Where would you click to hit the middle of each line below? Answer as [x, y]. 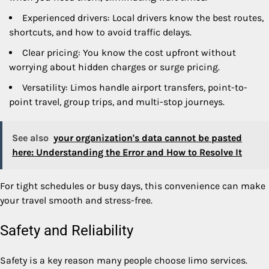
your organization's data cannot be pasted [148, 138]
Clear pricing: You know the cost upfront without [129, 53]
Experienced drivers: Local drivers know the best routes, [143, 18]
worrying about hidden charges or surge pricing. [114, 67]
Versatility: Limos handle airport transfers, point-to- [135, 88]
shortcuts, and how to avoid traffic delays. [100, 32]
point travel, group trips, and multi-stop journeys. [117, 102]
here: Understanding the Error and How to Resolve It [127, 153]
